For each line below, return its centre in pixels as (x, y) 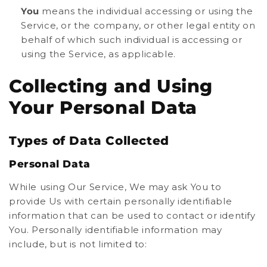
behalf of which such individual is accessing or (132, 39)
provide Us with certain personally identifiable (121, 201)
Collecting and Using (111, 86)
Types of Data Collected (89, 141)
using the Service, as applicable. (98, 54)
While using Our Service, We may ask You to (115, 187)
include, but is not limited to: (78, 244)
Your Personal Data (103, 108)
